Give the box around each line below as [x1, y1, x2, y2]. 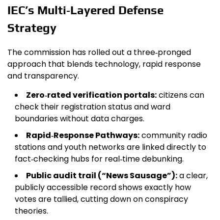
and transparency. [7, 70, 79, 82]
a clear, [177, 169, 208, 181]
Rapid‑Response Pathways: [26, 129, 139, 141]
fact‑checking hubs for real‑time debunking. [15, 153, 184, 165]
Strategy [7, 21, 56, 34]
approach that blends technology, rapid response [7, 58, 201, 70]
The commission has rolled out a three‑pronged [7, 46, 191, 58]
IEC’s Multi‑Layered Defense [7, 3, 164, 17]
